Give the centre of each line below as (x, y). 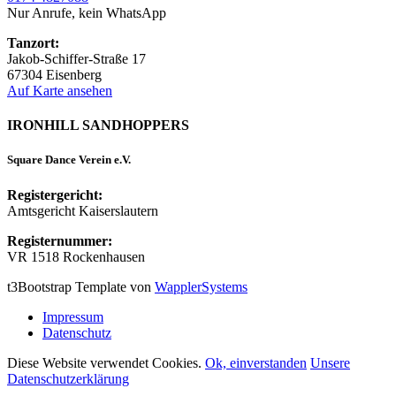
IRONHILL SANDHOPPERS (98, 126)
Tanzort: (33, 42)
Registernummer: (60, 240)
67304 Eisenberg (54, 74)
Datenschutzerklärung (68, 378)
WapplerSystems (201, 286)
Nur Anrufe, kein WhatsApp (87, 12)
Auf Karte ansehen (60, 90)
